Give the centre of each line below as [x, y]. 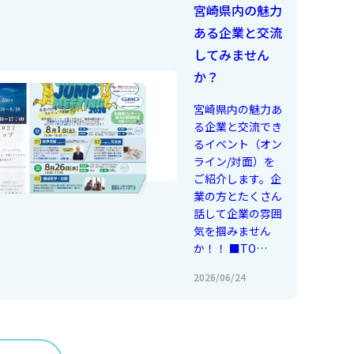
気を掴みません [233, 230]
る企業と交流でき [238, 126]
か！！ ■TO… [231, 248]
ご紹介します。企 [238, 178]
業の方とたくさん [238, 196]
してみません [232, 54]
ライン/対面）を [235, 161]
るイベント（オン [238, 143]
